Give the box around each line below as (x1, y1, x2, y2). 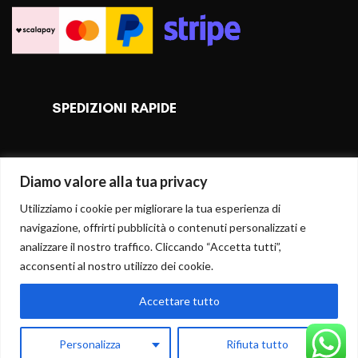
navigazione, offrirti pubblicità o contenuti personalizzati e (20, 220, 306, 234)
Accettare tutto (138, 293, 220, 308)
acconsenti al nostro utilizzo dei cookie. (20, 258, 213, 272)
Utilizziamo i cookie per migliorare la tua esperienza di (20, 201, 280, 215)
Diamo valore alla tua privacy (20, 172, 208, 190)
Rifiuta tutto (226, 336, 289, 351)
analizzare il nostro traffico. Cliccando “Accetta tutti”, (20, 239, 281, 253)
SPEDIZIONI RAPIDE (52, 99, 177, 117)
